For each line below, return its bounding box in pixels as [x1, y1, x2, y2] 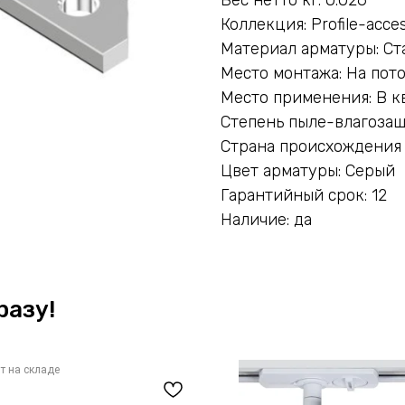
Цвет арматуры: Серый [221, 160, 395, 181]
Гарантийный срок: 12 [221, 184, 387, 205]
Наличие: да [221, 209, 312, 230]
